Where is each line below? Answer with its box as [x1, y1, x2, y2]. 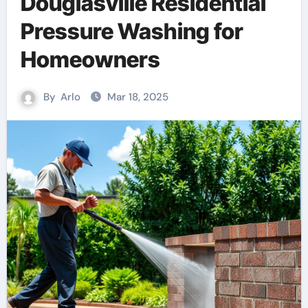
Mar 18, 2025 [107, 90, 168, 104]
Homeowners [20, 46, 160, 73]
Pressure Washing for [20, 18, 243, 45]
